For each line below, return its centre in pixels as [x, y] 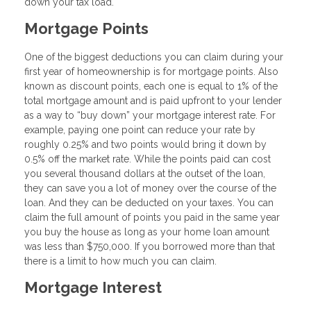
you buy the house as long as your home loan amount [147, 232]
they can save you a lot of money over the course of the [150, 188]
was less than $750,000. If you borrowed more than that [150, 246]
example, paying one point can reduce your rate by [140, 129]
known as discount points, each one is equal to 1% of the [151, 86]
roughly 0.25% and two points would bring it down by [145, 144]
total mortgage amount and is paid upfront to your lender [153, 100]
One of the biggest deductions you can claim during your [154, 57]
